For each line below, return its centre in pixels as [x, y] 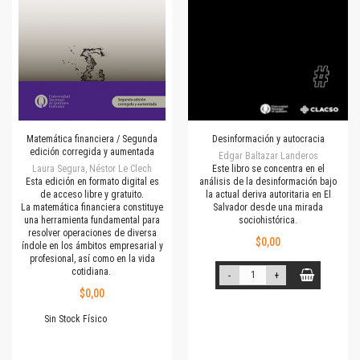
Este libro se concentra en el [268, 168]
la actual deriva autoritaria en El [268, 194]
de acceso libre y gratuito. [92, 194]
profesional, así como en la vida [92, 258]
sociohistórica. [268, 220]
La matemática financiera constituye [92, 207]
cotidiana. [92, 271]
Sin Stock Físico [76, 319]
